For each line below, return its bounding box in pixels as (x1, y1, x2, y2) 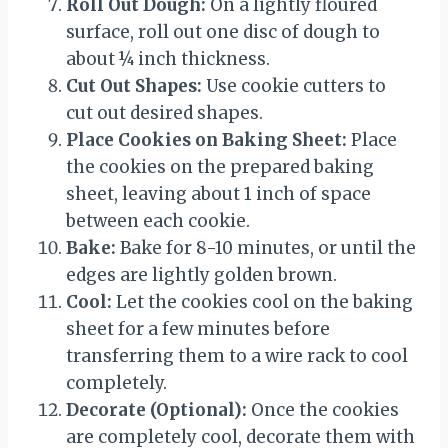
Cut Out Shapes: (66, 75, 202, 98)
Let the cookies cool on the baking (112, 291, 413, 314)
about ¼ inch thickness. (66, 48, 270, 71)
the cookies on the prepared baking (66, 156, 374, 179)
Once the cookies (247, 399, 399, 422)
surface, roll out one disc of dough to (66, 21, 380, 44)
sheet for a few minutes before (66, 318, 330, 341)
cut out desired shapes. (66, 102, 263, 125)
